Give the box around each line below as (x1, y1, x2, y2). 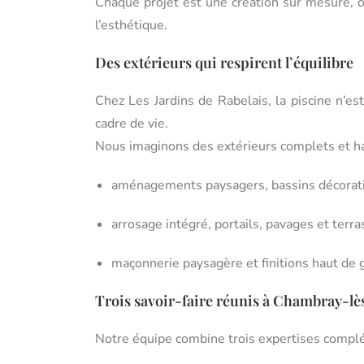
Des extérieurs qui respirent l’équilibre (95, 52, 353, 72)
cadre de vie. (95, 114, 168, 132)
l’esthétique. (95, 15, 167, 34)
